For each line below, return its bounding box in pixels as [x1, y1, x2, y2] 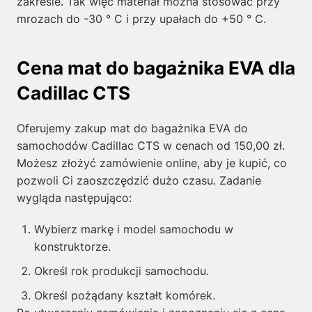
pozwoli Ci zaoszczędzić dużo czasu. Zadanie [16, 173, 261, 187]
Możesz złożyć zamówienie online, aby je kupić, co [16, 156, 287, 170]
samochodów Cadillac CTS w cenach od [16, 139, 234, 153]
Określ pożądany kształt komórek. [33, 288, 215, 302]
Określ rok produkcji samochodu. [33, 264, 209, 278]
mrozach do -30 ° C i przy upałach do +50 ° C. [16, 12, 266, 26]
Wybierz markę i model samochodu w [33, 222, 233, 236]
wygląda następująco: [16, 191, 132, 205]
